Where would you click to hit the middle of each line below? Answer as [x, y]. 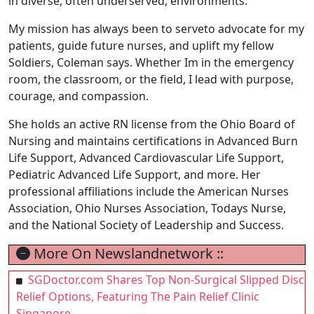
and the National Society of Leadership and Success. [146, 225]
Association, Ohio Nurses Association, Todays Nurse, [147, 209]
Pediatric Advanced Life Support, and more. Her [135, 175]
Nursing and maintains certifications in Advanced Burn [153, 141]
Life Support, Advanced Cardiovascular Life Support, [146, 158]
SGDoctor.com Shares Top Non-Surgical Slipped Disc [166, 280]
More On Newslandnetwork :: [127, 254]
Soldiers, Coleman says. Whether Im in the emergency [151, 63]
